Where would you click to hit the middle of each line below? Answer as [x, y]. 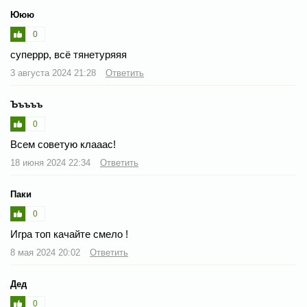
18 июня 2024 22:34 [52, 162]
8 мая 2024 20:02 [47, 252]
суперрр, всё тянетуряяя [69, 54]
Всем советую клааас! [63, 144]
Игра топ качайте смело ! [69, 234]
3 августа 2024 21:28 [54, 73]
